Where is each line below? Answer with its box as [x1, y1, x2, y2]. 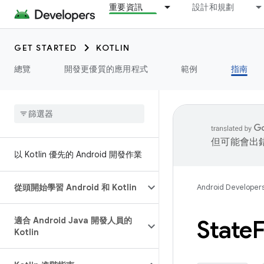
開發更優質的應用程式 [64, 64, 148, 74]
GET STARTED [14, 42, 77, 53]
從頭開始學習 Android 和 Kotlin [14, 182, 137, 193]
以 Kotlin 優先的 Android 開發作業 [14, 149, 142, 160]
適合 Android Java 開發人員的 [14, 215, 132, 226]
